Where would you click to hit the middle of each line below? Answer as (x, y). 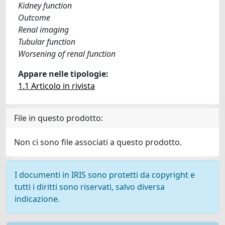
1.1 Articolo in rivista (57, 86)
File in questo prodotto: (59, 118)
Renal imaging (43, 30)
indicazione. (37, 199)
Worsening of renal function (67, 54)
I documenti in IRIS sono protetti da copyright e (105, 175)
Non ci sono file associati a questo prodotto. (98, 142)
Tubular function (47, 42)
